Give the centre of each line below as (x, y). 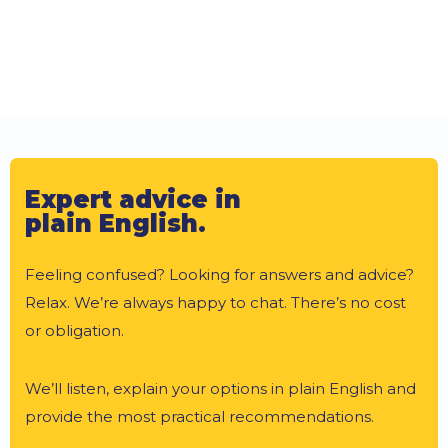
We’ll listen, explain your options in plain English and (220, 388)
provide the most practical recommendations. (199, 416)
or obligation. (74, 330)
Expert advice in (133, 199)
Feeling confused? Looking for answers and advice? (219, 274)
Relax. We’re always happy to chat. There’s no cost (215, 302)
